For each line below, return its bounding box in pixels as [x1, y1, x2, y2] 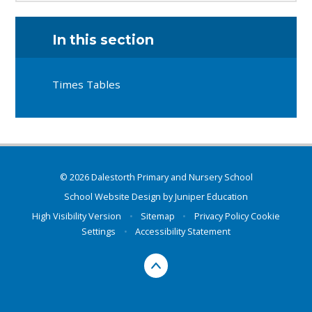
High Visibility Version [32, 210, 122, 223]
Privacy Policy [194, 210, 249, 223]
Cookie [250, 210, 280, 223]
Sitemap [141, 210, 175, 223]
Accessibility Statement [134, 225, 231, 238]
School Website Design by [64, 190, 175, 203]
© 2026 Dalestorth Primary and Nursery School [59, 170, 253, 183]
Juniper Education [175, 190, 248, 203]
